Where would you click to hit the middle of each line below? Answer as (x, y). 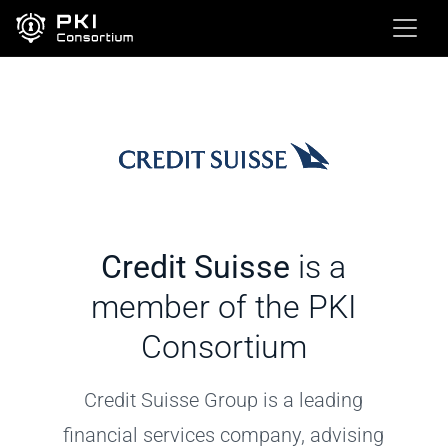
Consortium (223, 347)
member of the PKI (223, 307)
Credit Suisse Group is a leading (224, 400)
